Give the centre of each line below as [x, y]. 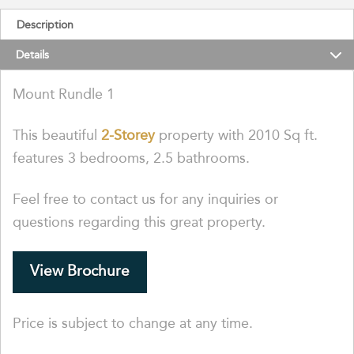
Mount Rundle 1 [64, 93]
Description [45, 24]
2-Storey [128, 134]
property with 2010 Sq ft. [236, 134]
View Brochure [79, 270]
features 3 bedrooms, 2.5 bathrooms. [131, 157]
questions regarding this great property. [139, 221]
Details [32, 54]
